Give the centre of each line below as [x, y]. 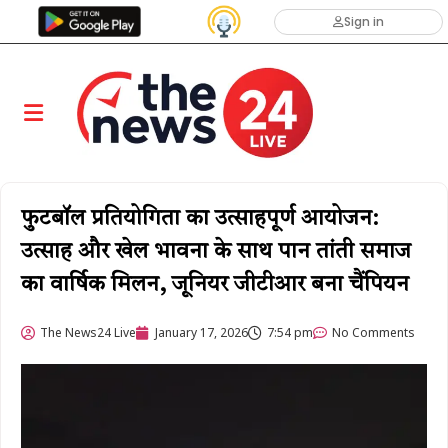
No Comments [373, 333]
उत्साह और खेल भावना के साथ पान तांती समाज [216, 252]
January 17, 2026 [201, 333]
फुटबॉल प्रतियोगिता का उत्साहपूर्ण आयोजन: [199, 219]
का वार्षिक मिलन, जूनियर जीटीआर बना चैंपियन [215, 285]
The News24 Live [88, 333]
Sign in [363, 22]
